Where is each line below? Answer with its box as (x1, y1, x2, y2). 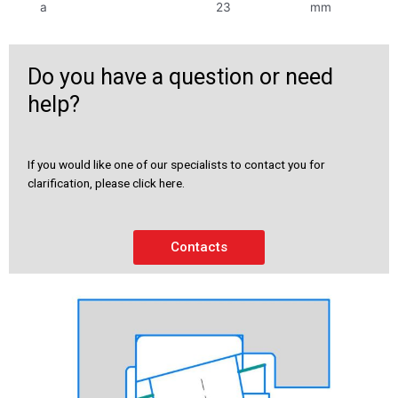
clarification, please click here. (28, 175, 185, 190)
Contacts (171, 238, 227, 255)
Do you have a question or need (28, 63, 333, 90)
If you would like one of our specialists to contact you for (28, 156, 325, 171)
